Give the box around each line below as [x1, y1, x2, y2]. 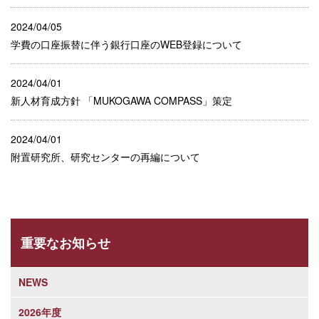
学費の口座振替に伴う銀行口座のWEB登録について [11, 36, 242, 51]
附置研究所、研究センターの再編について [11, 149, 200, 164]
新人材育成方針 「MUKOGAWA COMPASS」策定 [11, 93, 232, 108]
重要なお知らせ [21, 233, 111, 252]
